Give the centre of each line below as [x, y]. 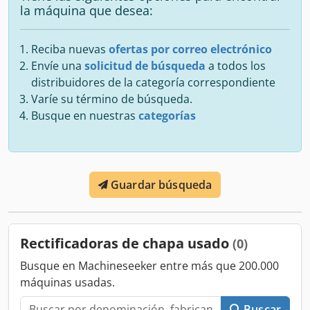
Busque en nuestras [85, 115]
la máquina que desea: [86, 10]
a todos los [236, 65]
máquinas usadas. [67, 282]
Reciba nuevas [70, 49]
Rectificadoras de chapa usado [126, 243]
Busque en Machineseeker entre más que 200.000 [149, 265]
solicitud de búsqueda [145, 65]
